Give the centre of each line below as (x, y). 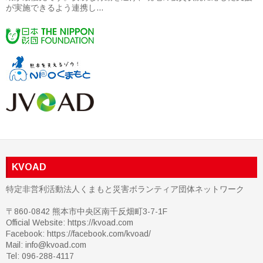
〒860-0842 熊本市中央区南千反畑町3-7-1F (87, 212)
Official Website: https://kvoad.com (70, 223)
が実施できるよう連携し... (55, 8)
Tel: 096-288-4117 (40, 256)
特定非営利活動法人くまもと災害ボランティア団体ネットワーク (125, 189)
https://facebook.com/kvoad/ (99, 234)
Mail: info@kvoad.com (46, 245)
